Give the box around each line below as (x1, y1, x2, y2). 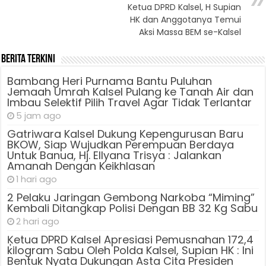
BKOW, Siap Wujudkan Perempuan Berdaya (7, 137, 235, 152)
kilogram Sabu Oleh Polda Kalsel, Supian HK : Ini (7, 242, 254, 258)
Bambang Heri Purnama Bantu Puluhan (7, 73, 213, 88)
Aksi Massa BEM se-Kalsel (138, 26, 241, 38)
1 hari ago (16, 173, 58, 185)
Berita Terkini (1, 53, 56, 65)
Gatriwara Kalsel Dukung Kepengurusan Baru (7, 126, 244, 141)
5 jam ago (16, 109, 62, 122)
